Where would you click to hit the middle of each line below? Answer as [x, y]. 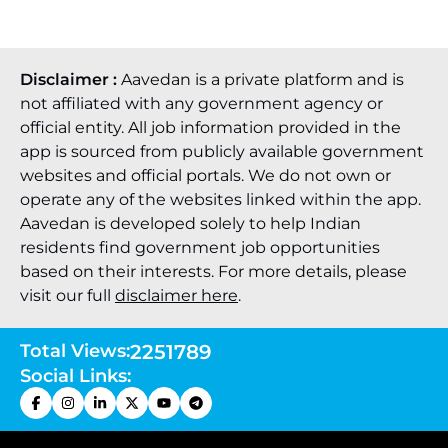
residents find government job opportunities [200, 247]
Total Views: [75, 351]
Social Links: [75, 376]
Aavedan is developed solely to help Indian [190, 223]
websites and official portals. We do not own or [205, 175]
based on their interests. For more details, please [213, 271]
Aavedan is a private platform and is [262, 79]
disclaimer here [176, 295]
